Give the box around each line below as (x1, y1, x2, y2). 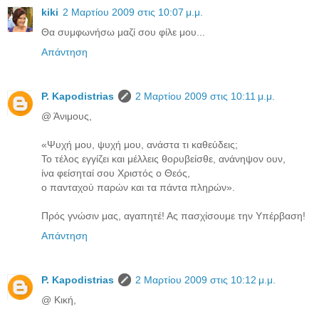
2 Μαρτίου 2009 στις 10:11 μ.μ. (135, 90, 275, 102)
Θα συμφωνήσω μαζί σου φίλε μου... (41, 26, 205, 38)
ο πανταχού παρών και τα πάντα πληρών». (41, 181, 235, 193)
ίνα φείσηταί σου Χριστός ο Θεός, (41, 167, 190, 179)
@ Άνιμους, (41, 110, 92, 122)
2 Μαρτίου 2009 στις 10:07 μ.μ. (63, 6, 203, 18)
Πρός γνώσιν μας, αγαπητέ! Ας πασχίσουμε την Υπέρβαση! (41, 209, 305, 221)
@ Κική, (41, 293, 76, 305)
